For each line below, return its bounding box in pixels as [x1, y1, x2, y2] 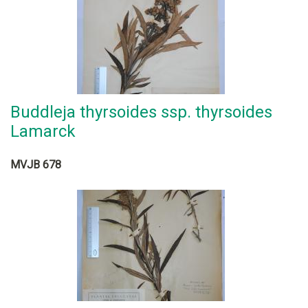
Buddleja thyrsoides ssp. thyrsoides [10, 102, 272, 122]
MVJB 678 [10, 158, 61, 171]
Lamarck [10, 122, 76, 141]
